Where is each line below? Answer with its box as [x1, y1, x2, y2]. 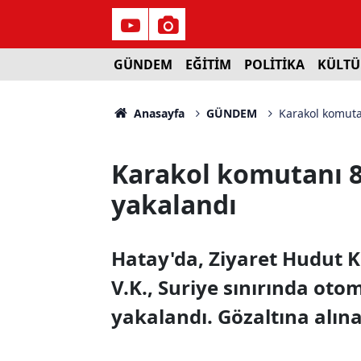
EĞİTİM [185, 56, 231, 73]
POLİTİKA [243, 56, 305, 73]
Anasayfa [130, 106, 185, 121]
